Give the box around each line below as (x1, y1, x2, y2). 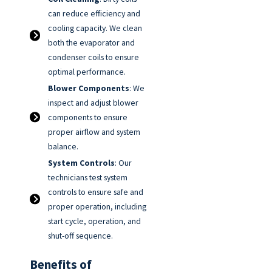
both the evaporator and (48, 37, 135, 49)
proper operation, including (48, 200, 147, 212)
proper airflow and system (48, 126, 141, 138)
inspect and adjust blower (48, 97, 139, 109)
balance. (48, 141, 79, 152)
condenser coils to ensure (48, 52, 140, 63)
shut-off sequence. (48, 229, 114, 241)
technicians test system (48, 171, 128, 183)
